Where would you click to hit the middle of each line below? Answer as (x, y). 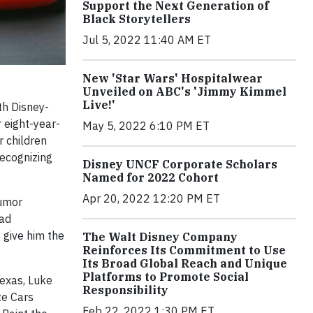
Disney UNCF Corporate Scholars (180, 165)
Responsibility (125, 290)
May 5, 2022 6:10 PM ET (146, 126)
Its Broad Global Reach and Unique (185, 264)
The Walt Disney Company (160, 237)
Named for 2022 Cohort (151, 178)
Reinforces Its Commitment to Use (184, 250)
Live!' (99, 105)
